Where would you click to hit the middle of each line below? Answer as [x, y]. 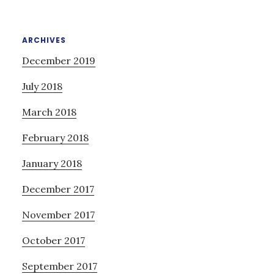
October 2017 [53, 240]
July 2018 [42, 86]
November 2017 [58, 214]
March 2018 [49, 112]
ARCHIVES [44, 40]
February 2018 [55, 137]
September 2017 [59, 266]
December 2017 [58, 189]
